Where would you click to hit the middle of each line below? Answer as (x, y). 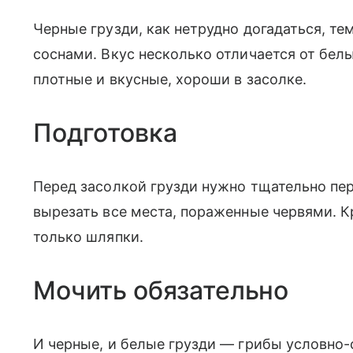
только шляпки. (88, 237)
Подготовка (105, 133)
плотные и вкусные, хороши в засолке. (170, 80)
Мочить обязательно (161, 291)
